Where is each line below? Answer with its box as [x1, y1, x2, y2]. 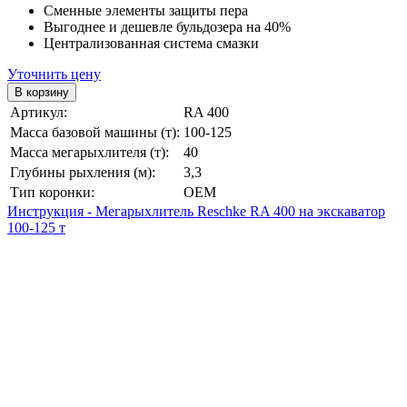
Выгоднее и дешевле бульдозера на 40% [44, 18, 291, 35]
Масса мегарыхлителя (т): [10, 144, 169, 160]
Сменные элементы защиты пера [44, 2, 248, 18]
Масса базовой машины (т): [10, 124, 180, 140]
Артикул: [10, 104, 67, 120]
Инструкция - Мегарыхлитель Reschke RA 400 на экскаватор [7, 203, 385, 219]
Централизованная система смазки [44, 35, 259, 51]
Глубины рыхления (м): [10, 164, 155, 180]
